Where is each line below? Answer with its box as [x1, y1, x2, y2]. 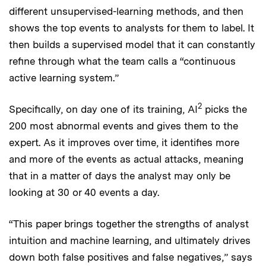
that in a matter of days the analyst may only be [9, 169, 230, 182]
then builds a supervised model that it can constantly [9, 38, 255, 50]
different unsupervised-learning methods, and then [9, 5, 243, 17]
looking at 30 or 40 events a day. [9, 186, 159, 198]
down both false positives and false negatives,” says [9, 251, 252, 263]
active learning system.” [9, 71, 119, 84]
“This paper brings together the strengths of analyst [9, 217, 249, 230]
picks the [202, 103, 247, 115]
